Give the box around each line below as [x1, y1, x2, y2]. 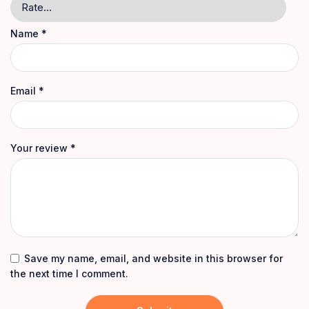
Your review [10, 141, 70, 154]
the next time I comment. [10, 267, 128, 279]
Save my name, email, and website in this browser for [24, 252, 283, 264]
